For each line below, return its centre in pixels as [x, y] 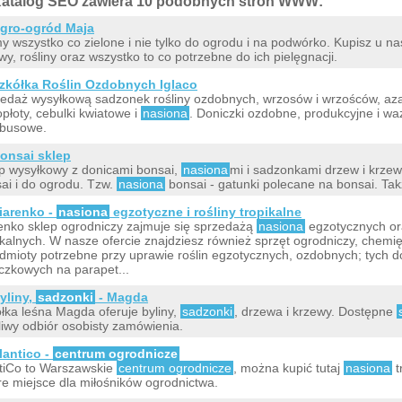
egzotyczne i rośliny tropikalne [205, 211]
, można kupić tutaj [288, 367]
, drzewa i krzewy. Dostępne [315, 311]
